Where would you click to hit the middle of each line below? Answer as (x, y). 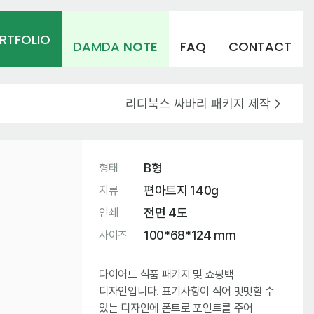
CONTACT (260, 47)
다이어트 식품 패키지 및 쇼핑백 (166, 274)
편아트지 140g (181, 190)
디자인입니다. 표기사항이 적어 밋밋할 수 (187, 291)
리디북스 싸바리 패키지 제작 (198, 103)
